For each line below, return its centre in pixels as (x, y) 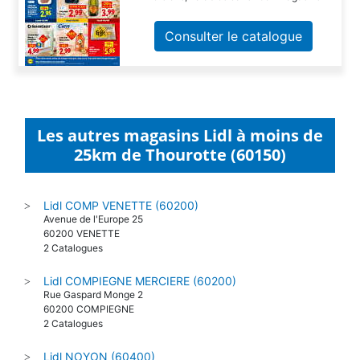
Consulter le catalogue (234, 36)
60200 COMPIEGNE (89, 309)
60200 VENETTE (82, 233)
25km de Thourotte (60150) (180, 154)
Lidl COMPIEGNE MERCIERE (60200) (140, 280)
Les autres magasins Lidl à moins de (180, 135)
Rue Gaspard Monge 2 (93, 294)
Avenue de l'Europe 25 (93, 219)
